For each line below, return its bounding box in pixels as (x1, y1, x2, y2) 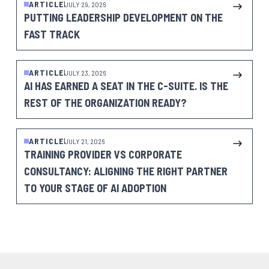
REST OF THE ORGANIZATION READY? (23, 96, 187, 109)
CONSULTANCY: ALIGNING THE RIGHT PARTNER (23, 165, 228, 178)
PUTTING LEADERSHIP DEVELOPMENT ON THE (23, 11, 223, 24)
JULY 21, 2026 (64, 137, 104, 145)
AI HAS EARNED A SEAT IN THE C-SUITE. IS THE (23, 79, 228, 92)
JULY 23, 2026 (64, 68, 106, 77)
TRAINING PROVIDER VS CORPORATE (23, 148, 182, 161)
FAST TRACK (23, 28, 80, 41)
